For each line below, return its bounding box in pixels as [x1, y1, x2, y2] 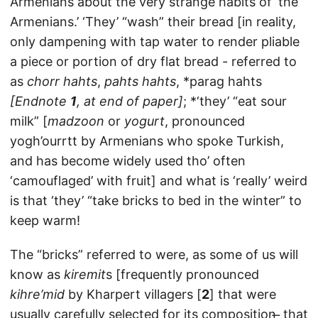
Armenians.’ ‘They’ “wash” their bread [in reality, [10, 14, 296, 29]
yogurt [124, 114, 165, 128]
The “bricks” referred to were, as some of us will [10, 247, 298, 262]
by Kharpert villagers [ [65, 287, 202, 302]
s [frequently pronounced [106, 267, 259, 282]
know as [10, 267, 64, 282]
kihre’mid [10, 287, 65, 302]
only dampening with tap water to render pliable [10, 34, 300, 49]
